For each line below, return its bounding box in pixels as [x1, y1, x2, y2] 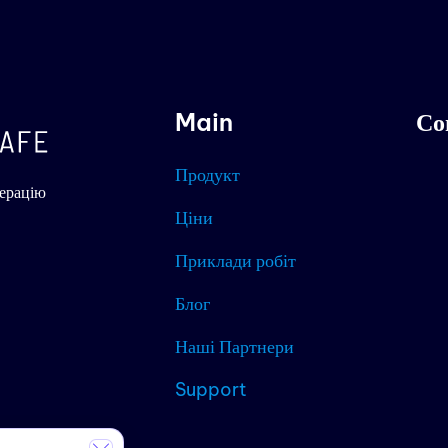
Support [175, 378, 247, 401]
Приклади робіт [175, 249, 296, 272]
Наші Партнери [175, 335, 294, 358]
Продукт [175, 163, 240, 186]
